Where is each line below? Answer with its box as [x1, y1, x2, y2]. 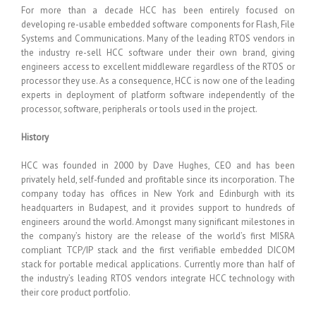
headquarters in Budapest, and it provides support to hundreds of [21, 202, 295, 214]
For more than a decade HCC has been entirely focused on [21, 4, 295, 16]
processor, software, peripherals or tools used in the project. [21, 103, 257, 115]
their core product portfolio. [21, 286, 130, 298]
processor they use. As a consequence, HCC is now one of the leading [21, 75, 295, 87]
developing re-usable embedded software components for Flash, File [21, 18, 295, 30]
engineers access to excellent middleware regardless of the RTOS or [21, 61, 295, 73]
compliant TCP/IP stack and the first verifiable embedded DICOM [21, 244, 295, 256]
